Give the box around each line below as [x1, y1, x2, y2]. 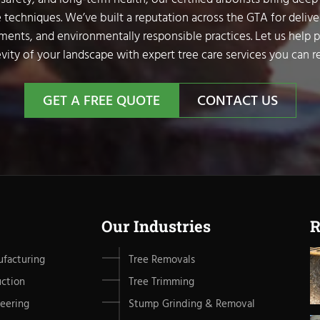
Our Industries [101, 215, 211, 236]
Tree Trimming [128, 273, 194, 291]
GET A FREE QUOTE [42, 89, 160, 113]
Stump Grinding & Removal [128, 295, 255, 313]
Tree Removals [128, 251, 195, 269]
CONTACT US [196, 89, 278, 113]
